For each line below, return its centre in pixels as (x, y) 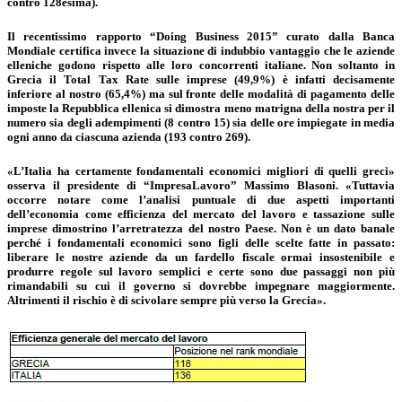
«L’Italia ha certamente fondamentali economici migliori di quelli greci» (201, 171)
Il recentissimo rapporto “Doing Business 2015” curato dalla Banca (201, 37)
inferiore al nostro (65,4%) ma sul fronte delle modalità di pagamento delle (201, 94)
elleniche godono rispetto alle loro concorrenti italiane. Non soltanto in (201, 66)
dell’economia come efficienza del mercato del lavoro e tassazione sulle (201, 214)
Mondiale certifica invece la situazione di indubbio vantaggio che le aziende (201, 51)
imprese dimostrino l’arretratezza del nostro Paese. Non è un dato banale (201, 229)
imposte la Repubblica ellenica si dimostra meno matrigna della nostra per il (201, 109)
